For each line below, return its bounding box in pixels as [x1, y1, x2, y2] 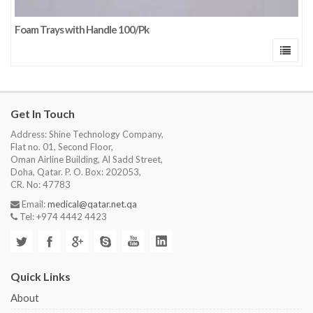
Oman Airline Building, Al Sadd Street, [10, 153, 163, 165]
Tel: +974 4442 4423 [17, 210, 107, 222]
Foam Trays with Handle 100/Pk [15, 22, 149, 36]
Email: [20, 198, 48, 210]
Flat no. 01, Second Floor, [10, 140, 113, 152]
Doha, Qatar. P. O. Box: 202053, [10, 166, 141, 177]
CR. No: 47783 [10, 178, 71, 190]
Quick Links [10, 269, 71, 283]
